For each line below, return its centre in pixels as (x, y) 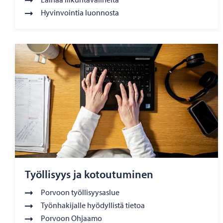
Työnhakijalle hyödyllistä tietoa (93, 205)
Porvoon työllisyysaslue (80, 192)
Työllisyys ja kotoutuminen (89, 174)
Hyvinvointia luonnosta (80, 12)
